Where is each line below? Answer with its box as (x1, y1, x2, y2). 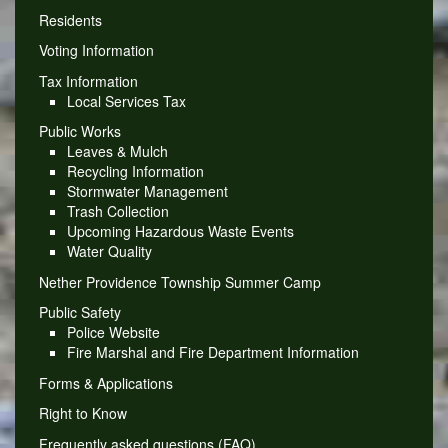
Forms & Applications (38, 372, 173, 393)
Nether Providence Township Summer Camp (38, 271, 321, 292)
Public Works (38, 121, 121, 142)
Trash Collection (66, 201, 169, 222)
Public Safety (38, 302, 121, 323)
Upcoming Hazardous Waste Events (66, 221, 294, 242)
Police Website (66, 322, 160, 343)
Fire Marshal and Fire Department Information (66, 342, 359, 363)
